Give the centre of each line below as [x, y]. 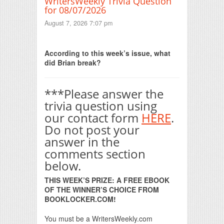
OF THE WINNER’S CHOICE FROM [102, 190]
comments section [95, 153]
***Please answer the [104, 93]
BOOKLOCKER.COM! [80, 199]
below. [63, 165]
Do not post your [92, 129]
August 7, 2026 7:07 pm [78, 23]
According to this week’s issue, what [107, 53]
